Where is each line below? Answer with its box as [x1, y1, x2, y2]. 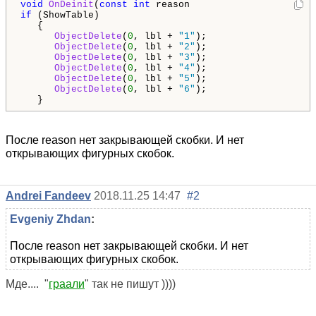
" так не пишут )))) [85, 277, 176, 290]
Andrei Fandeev [6, 189, 91, 202]
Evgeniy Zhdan [10, 212, 91, 225]
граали [49, 277, 85, 290]
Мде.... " [6, 277, 49, 290]
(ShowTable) [32, 9, 99, 20]
